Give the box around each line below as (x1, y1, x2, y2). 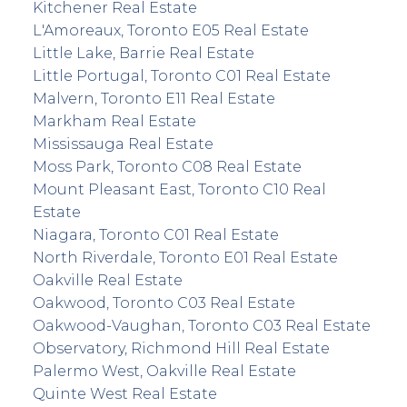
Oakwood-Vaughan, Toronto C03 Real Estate (32, 316, 371, 334)
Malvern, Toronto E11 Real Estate (32, 89, 275, 107)
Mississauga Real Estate (32, 134, 213, 153)
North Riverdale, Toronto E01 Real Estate (32, 248, 338, 266)
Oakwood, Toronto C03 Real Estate (32, 293, 295, 312)
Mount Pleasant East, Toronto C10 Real (32, 180, 326, 198)
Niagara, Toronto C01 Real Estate (32, 225, 279, 243)
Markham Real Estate (32, 112, 196, 130)
